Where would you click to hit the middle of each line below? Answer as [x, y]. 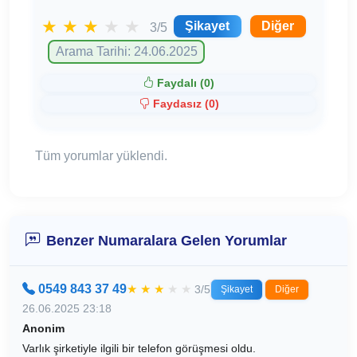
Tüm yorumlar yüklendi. [101, 156]
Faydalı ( [180, 82]
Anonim [43, 328]
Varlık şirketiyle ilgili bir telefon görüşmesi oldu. [139, 348]
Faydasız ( [180, 104]
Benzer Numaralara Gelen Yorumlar [167, 240]
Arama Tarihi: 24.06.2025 [126, 52]
